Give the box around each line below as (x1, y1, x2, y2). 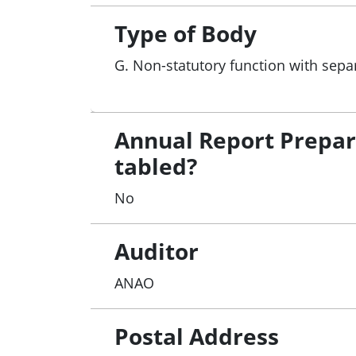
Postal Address (114, 320, 279, 351)
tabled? (114, 150, 197, 181)
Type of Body (114, 17, 257, 48)
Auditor (114, 235, 199, 266)
